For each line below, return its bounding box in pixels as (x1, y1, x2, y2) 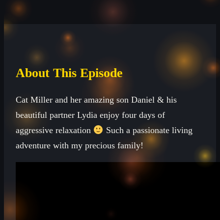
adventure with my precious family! (16, 140, 143, 151)
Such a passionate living (103, 125, 192, 136)
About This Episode (16, 66, 123, 81)
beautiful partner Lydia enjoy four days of (16, 110, 165, 120)
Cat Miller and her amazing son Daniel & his (16, 95, 177, 105)
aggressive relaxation (16, 125, 93, 136)
